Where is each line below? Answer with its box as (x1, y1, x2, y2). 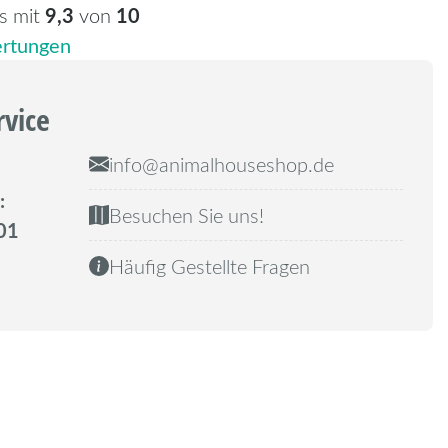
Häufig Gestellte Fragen (108, 252, 310, 279)
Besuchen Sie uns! (108, 201, 264, 228)
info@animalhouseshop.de (108, 150, 334, 177)
